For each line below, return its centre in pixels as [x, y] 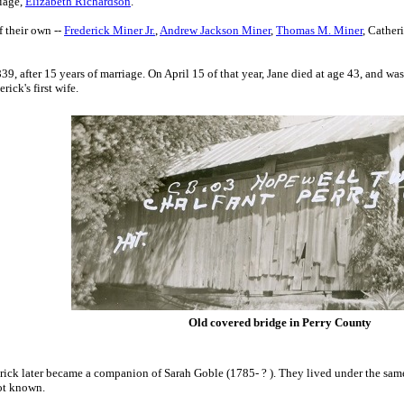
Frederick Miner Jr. [110, 30]
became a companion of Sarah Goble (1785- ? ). [161, 373]
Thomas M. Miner [319, 30]
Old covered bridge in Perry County [280, 322]
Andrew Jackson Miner [215, 30]
